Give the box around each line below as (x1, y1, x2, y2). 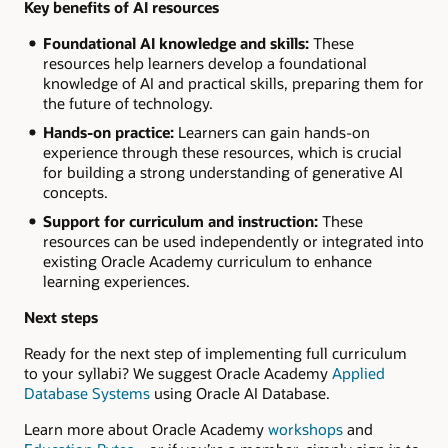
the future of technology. (42, 92, 213, 113)
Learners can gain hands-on (177, 121, 370, 142)
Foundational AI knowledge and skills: (42, 32, 313, 53)
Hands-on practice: (42, 121, 178, 142)
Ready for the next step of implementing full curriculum (24, 343, 407, 364)
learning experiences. (42, 270, 190, 291)
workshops (268, 419, 343, 440)
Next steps (24, 306, 98, 327)
